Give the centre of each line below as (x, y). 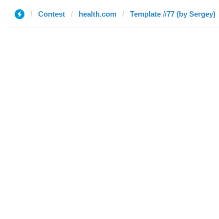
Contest (52, 14)
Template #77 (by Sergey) (173, 14)
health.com (98, 14)
